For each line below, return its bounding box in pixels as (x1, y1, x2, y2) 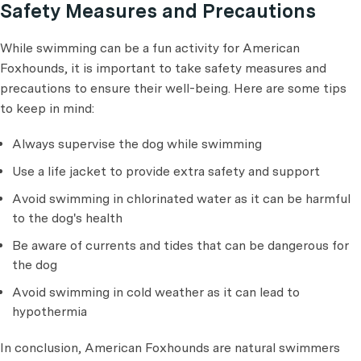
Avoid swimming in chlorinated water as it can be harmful (12, 191, 351, 206)
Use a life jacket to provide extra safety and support (12, 164, 320, 179)
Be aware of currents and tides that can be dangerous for (12, 238, 349, 253)
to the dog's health (12, 210, 122, 226)
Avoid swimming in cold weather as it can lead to (12, 284, 300, 300)
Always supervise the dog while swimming (12, 136, 262, 151)
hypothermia (12, 304, 87, 319)
